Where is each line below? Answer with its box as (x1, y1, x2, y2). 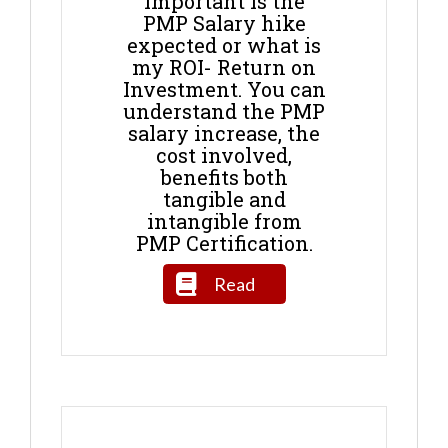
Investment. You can (122, 75, 326, 102)
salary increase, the (128, 119, 320, 146)
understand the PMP (123, 97, 325, 124)
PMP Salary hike (142, 9, 306, 36)
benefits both (160, 163, 288, 190)
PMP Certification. (135, 229, 313, 256)
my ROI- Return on (132, 53, 316, 80)
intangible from (146, 207, 302, 234)
